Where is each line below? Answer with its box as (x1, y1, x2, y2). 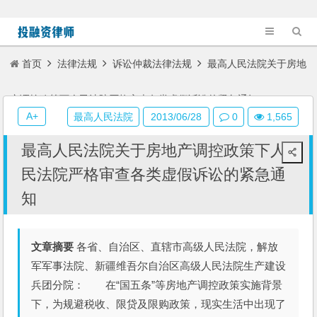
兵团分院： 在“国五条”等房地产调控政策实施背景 (31, 279, 283, 291)
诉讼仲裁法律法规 (113, 58, 192, 69)
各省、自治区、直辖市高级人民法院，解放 (74, 241, 279, 253)
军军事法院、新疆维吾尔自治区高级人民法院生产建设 (31, 260, 287, 272)
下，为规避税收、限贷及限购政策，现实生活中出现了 (31, 298, 287, 310)
